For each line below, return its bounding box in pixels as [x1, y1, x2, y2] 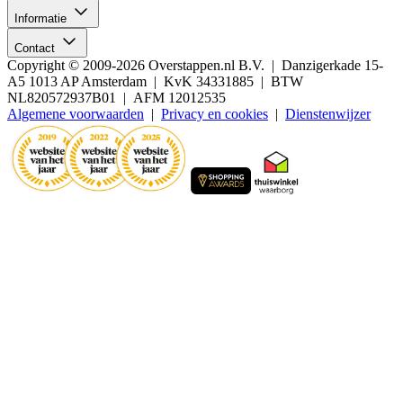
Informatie [14, 12, 70, 26]
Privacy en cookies [161, 106, 268, 122]
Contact [14, 41, 58, 56]
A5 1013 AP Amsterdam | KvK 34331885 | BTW [7, 74, 303, 90]
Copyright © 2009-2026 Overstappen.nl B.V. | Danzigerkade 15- [7, 58, 383, 74]
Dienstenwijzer [285, 106, 371, 122]
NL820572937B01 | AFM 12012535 [7, 90, 226, 106]
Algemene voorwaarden [7, 106, 144, 122]
